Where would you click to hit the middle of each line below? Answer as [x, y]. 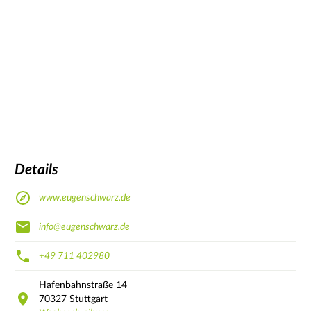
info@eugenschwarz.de [84, 227]
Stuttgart [89, 299]
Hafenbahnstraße [76, 285]
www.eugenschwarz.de [85, 197]
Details [36, 170]
